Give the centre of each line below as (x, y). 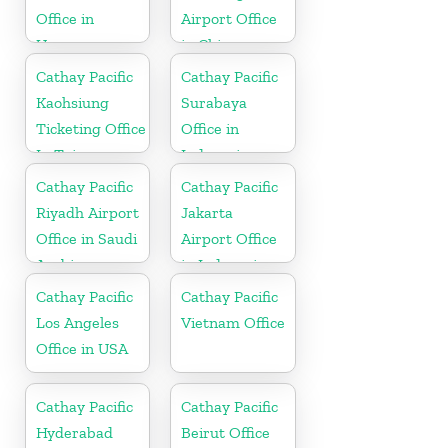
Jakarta (207, 212)
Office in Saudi (86, 238)
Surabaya (214, 102)
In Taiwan (70, 154)
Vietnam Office (233, 322)
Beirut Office (226, 432)
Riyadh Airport (87, 212)
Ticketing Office (91, 128)
